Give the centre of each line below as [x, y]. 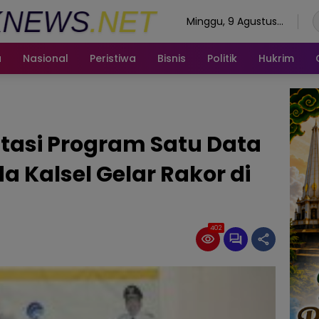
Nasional [46, 58]
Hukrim [276, 58]
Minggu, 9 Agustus [231, 21]
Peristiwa [113, 58]
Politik [222, 58]
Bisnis [172, 58]
